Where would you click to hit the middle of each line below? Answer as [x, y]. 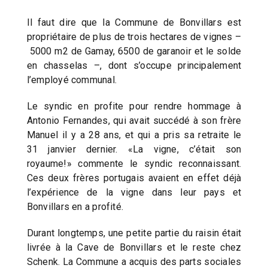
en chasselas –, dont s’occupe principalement [134, 65]
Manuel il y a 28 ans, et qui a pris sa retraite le [134, 135]
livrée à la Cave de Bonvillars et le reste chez [134, 247]
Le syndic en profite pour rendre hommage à [134, 106]
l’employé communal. [71, 80]
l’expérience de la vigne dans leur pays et [134, 192]
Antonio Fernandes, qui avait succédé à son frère [134, 120]
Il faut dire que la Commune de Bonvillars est [134, 22]
